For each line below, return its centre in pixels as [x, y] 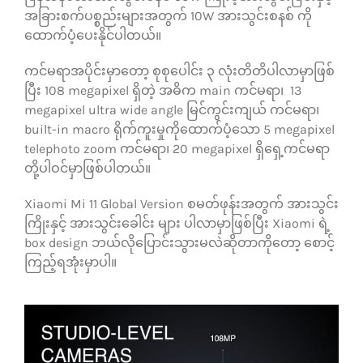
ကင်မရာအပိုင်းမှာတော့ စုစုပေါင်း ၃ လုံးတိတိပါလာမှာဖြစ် [179, 70]
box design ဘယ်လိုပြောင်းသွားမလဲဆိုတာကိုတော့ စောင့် [179, 242]
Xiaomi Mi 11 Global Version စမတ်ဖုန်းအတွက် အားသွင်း [181, 203]
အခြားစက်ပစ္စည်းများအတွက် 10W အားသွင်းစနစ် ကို [168, 15]
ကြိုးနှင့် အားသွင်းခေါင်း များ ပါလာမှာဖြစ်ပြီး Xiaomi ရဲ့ [177, 223]
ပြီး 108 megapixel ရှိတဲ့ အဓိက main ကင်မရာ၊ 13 [162, 90]
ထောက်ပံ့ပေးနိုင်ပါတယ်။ [92, 35]
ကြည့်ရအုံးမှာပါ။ [70, 262]
